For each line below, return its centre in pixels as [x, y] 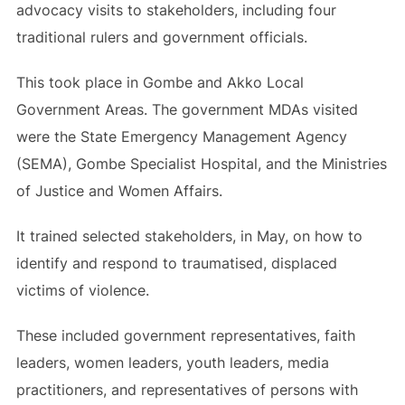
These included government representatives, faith [185, 335]
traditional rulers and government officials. [161, 37]
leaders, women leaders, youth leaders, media [172, 363]
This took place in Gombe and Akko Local [160, 82]
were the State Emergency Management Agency [181, 137]
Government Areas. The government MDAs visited [187, 109]
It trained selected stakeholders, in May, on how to [189, 236]
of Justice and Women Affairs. [119, 191]
